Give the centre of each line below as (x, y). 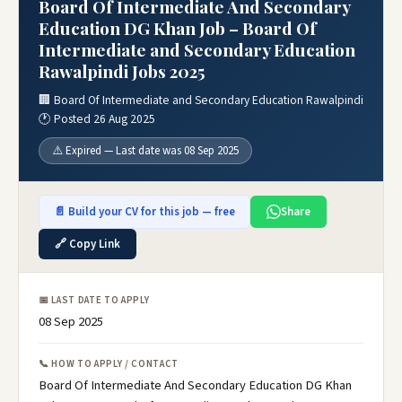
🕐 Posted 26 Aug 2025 (97, 119)
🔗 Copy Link (87, 244)
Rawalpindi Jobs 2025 (122, 71)
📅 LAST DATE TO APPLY (94, 300)
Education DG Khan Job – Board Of (178, 28)
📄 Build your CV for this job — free (144, 212)
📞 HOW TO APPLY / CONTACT (109, 364)
